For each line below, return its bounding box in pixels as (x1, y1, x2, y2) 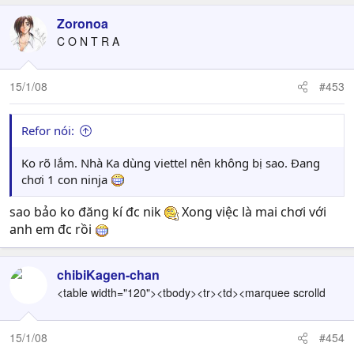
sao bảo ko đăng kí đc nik (9, 203, 164, 220)
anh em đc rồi (9, 220, 95, 238)
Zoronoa (57, 14, 108, 32)
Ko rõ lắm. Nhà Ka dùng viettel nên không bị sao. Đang (21, 155, 320, 171)
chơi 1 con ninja (21, 171, 111, 187)
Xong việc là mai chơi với (179, 203, 326, 220)
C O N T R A (57, 33, 119, 49)
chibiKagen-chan (57, 265, 160, 284)
